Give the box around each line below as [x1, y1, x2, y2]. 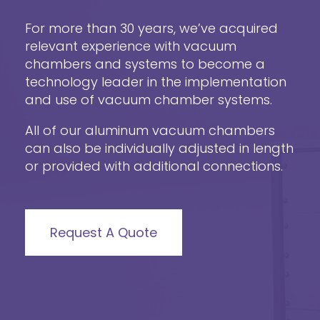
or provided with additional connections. [25, 156, 283, 175]
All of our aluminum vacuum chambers [25, 121, 275, 139]
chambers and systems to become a [25, 54, 265, 73]
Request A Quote [50, 223, 157, 241]
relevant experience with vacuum [25, 36, 236, 55]
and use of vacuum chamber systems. [25, 90, 272, 109]
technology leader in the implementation [25, 72, 286, 91]
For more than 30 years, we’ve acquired [25, 19, 278, 37]
